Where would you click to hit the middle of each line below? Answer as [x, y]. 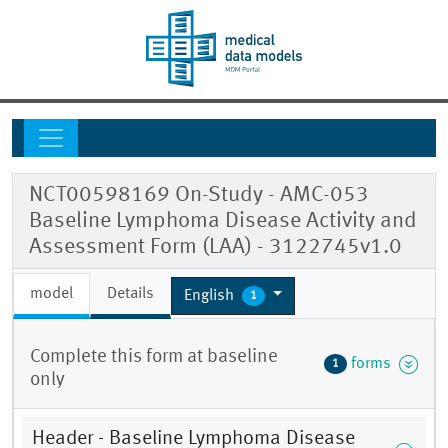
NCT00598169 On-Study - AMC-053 [199, 195]
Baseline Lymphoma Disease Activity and [223, 221]
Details [130, 294]
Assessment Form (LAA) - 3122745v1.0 [215, 247]
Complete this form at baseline [154, 357]
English [211, 295]
